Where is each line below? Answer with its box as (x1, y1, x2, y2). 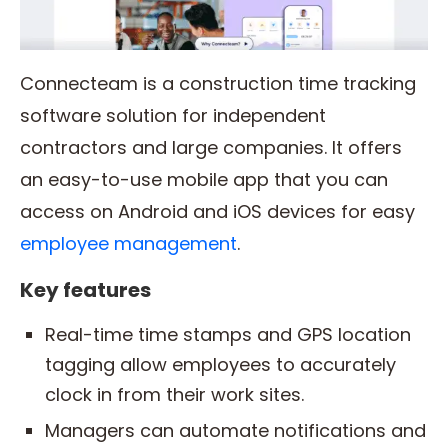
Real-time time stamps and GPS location (45, 322, 411, 348)
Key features (20, 276, 151, 305)
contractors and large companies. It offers (20, 135, 402, 161)
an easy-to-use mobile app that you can (20, 167, 388, 193)
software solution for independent (20, 103, 326, 129)
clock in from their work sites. (45, 382, 304, 408)
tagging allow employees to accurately (45, 352, 396, 378)
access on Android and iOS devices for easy (20, 199, 415, 225)
